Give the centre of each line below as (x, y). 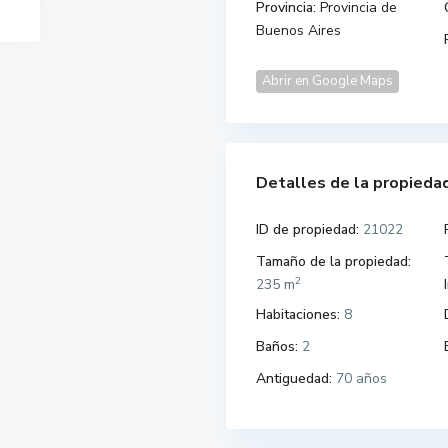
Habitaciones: (298, 315)
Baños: (277, 347)
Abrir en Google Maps (327, 81)
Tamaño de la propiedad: (333, 262)
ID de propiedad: (307, 230)
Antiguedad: (294, 379)
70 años (359, 379)
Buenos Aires (298, 31)
